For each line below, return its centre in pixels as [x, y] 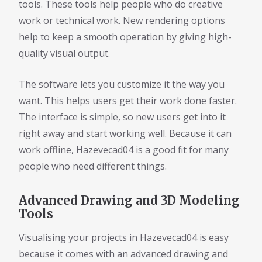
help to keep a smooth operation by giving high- [125, 37]
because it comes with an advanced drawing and [123, 254]
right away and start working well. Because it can [125, 134]
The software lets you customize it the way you [122, 85]
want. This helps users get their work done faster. [128, 101]
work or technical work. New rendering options [122, 21]
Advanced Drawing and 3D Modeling [129, 201]
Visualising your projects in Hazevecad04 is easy [124, 237]
